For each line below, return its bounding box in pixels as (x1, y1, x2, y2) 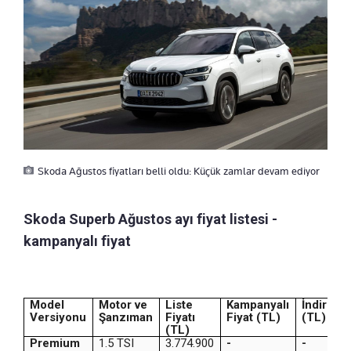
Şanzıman (99, 309, 154, 324)
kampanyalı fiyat (24, 232, 131, 249)
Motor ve (99, 297, 148, 312)
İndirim (302, 297, 341, 312)
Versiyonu (30, 309, 87, 324)
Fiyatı (165, 309, 196, 324)
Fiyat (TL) (226, 309, 281, 324)
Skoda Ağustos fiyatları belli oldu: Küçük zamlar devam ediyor (38, 164, 320, 177)
